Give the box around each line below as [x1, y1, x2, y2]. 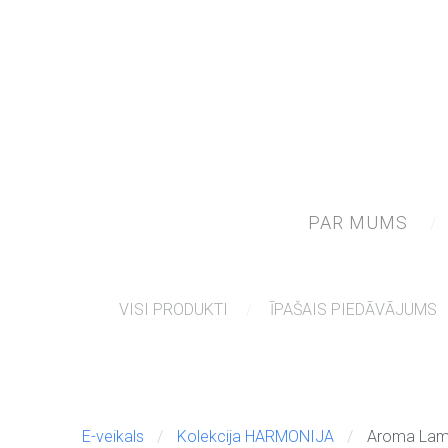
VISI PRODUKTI [119, 299, 228, 319]
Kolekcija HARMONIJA [176, 426, 334, 446]
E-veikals [82, 426, 144, 446]
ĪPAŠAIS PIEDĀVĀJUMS [270, 299, 437, 319]
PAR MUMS [307, 211, 408, 233]
